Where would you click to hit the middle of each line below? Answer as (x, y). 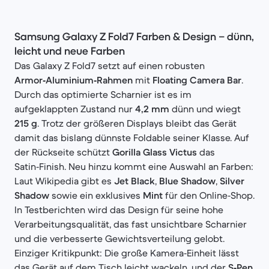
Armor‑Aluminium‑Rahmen (74, 80)
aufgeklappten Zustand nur (75, 109)
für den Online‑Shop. (209, 195)
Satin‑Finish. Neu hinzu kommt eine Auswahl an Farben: (134, 166)
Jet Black (134, 181)
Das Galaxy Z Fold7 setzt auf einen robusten (110, 65)
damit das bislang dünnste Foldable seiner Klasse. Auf (132, 138)
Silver (232, 181)
